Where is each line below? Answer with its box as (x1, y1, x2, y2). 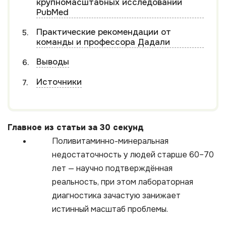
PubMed (36, 7, 69, 18)
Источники (36, 77, 82, 87)
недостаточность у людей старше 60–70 (52, 149, 214, 160)
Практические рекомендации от (36, 27, 171, 37)
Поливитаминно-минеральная (52, 136, 168, 147)
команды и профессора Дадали (36, 37, 170, 47)
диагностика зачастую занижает (52, 190, 181, 201)
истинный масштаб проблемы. (52, 204, 168, 215)
